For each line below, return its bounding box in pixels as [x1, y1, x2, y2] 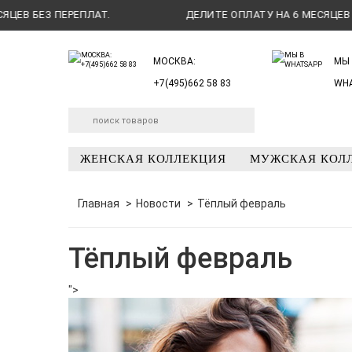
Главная [78, 197, 119, 210]
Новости [136, 197, 181, 210]
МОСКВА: [153, 56, 196, 67]
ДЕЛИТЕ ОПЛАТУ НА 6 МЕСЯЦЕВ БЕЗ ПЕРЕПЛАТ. [105, 9, 350, 20]
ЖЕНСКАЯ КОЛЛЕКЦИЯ [80, 152, 227, 165]
